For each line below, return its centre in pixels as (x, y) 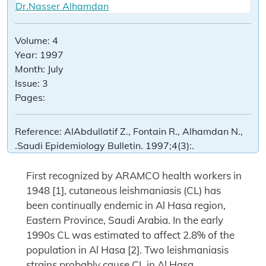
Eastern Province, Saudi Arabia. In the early (125, 220)
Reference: (39, 131)
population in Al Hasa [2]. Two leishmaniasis (127, 249)
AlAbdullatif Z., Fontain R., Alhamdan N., (153, 131)
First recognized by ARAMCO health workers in (134, 175)
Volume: (34, 40)
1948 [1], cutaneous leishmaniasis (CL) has (123, 190)
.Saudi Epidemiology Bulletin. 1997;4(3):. (104, 145)
